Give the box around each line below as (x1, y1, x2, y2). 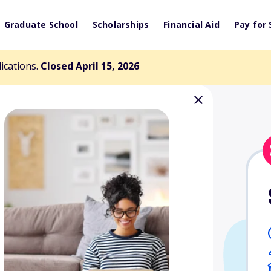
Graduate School (4, 19, 78, 30)
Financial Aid (163, 19, 220, 30)
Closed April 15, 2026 (41, 59, 139, 73)
